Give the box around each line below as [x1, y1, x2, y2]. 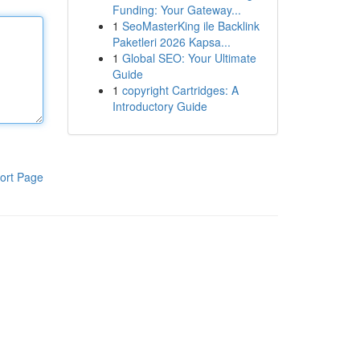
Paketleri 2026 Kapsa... [112, 34, 231, 50]
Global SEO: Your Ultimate [121, 50, 256, 66]
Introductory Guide [112, 98, 207, 114]
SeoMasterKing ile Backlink [121, 18, 260, 34]
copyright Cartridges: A [121, 82, 239, 98]
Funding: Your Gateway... [112, 2, 241, 18]
